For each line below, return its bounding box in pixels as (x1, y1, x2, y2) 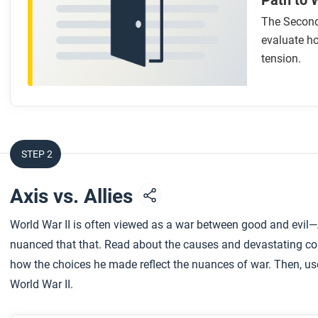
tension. (261, 52, 301, 65)
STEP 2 (21, 148, 53, 160)
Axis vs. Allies (10, 184, 138, 208)
